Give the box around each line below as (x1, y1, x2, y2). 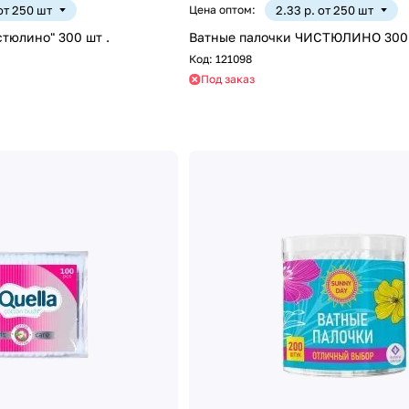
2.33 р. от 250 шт (275, 3, 373, 18)
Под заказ (200, 72, 255, 87)
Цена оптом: (188, 3, 256, 17)
